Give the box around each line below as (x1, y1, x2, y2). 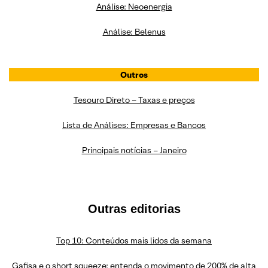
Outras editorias (87, 202, 181, 215)
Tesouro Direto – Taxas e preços (73, 94, 195, 105)
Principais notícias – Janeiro (81, 144, 187, 156)
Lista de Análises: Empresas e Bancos (62, 119, 206, 130)
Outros (120, 69, 148, 80)
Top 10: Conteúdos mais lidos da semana (56, 234, 212, 246)
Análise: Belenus (102, 26, 166, 37)
